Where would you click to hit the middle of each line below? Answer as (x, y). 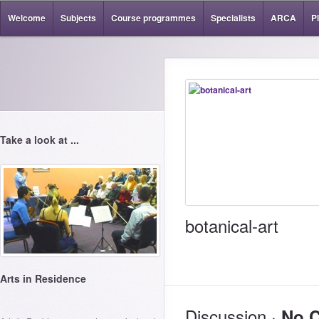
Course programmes (153, 18)
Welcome (27, 18)
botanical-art (232, 225)
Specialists (233, 18)
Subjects (78, 18)
